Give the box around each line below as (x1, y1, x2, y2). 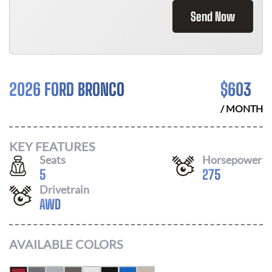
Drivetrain (39, 182, 89, 196)
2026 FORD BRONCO (9, 79, 124, 100)
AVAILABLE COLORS (9, 237, 123, 251)
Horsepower (202, 152, 262, 166)
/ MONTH (220, 103, 263, 114)
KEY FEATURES (9, 138, 95, 154)
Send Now (191, 9, 235, 24)
